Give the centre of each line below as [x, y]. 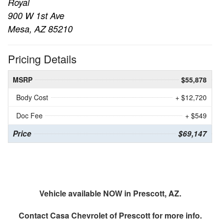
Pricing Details [42, 59]
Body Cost [32, 97]
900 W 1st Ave [36, 16]
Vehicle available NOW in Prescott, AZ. [110, 193]
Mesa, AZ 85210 [40, 29]
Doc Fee [29, 116]
